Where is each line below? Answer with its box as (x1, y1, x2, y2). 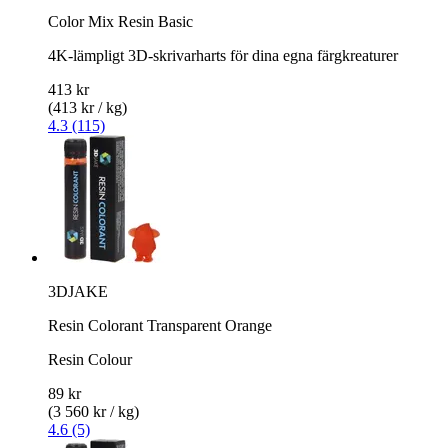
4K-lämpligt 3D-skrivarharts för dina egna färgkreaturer (48, 46, 398, 64)
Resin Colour (48, 350, 132, 368)
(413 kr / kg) (48, 98, 127, 116)
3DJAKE (48, 282, 108, 300)
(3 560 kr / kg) (48, 402, 139, 420)
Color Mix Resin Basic (48, 12, 193, 30)
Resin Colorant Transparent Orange (48, 316, 272, 334)
